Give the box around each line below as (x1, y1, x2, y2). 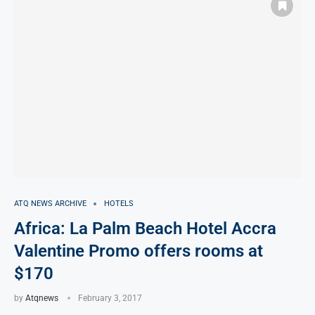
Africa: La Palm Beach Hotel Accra (14, 219, 276, 239)
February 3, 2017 (78, 293, 142, 304)
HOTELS (104, 199, 134, 209)
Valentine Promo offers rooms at (14, 241, 263, 262)
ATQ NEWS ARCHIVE (14, 199, 86, 209)
